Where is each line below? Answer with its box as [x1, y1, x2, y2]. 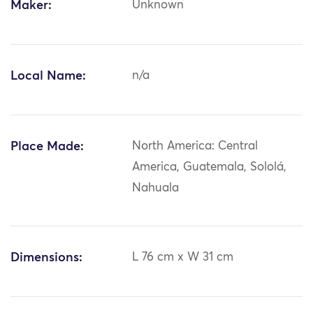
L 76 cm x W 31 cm [132, 252, 234, 264]
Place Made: [10, 140, 84, 154]
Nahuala [132, 182, 180, 195]
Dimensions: [10, 252, 82, 265]
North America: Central [132, 140, 259, 153]
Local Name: [10, 70, 86, 83]
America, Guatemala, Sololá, [132, 161, 287, 174]
